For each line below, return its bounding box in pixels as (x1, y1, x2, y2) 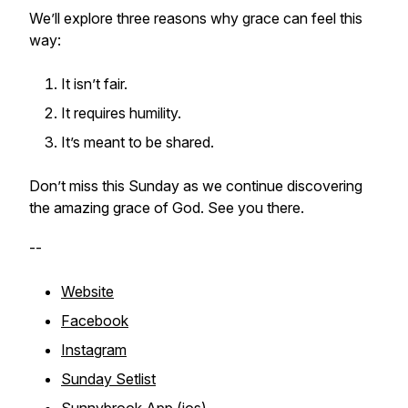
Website (61, 282, 114, 301)
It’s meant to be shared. (61, 133, 214, 151)
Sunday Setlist (61, 370, 156, 388)
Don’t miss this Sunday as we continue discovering (29, 177, 362, 195)
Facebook (61, 311, 128, 330)
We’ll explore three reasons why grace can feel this (29, 9, 362, 27)
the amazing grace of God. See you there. (29, 199, 304, 217)
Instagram (61, 341, 127, 359)
